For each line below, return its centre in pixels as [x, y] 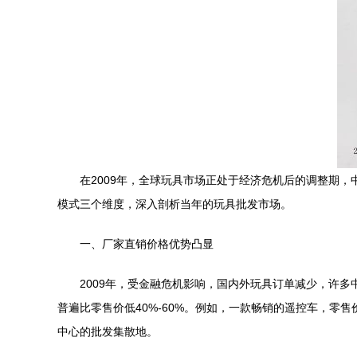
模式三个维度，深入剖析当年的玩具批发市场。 [175, 204]
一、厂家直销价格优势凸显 [147, 244]
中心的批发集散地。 [108, 331]
